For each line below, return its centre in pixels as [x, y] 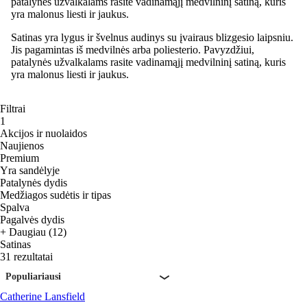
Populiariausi [33, 276]
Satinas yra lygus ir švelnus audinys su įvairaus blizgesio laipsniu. [152, 37]
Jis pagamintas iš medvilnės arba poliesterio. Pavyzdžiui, [133, 49]
